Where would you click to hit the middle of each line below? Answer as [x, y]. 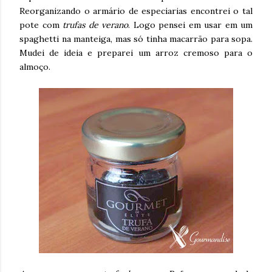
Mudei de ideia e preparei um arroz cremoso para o [136, 53]
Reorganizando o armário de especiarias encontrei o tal [136, 11]
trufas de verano [93, 25]
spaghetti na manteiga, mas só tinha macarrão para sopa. [136, 39]
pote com [39, 25]
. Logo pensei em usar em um [190, 25]
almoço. [35, 67]
